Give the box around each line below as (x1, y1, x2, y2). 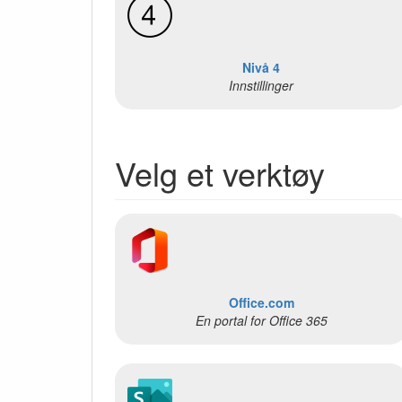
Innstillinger (229, 75, 294, 94)
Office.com (228, 293, 294, 312)
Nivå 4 (242, 57, 281, 76)
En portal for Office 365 (195, 311, 328, 330)
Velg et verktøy (115, 149, 325, 196)
